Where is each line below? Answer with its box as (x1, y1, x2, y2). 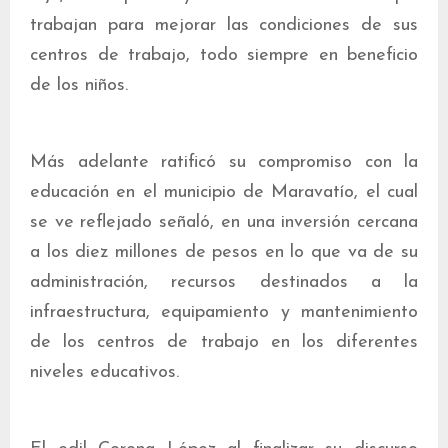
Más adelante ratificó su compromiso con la (30, 153, 418, 172)
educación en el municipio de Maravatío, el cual (30, 183, 418, 202)
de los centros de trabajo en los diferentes (30, 333, 418, 352)
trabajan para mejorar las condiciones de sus (30, 16, 418, 35)
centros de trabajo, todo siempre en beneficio (30, 46, 418, 65)
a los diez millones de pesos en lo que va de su (30, 243, 418, 262)
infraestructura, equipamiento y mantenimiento (30, 303, 418, 322)
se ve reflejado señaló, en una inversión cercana (30, 213, 418, 232)
